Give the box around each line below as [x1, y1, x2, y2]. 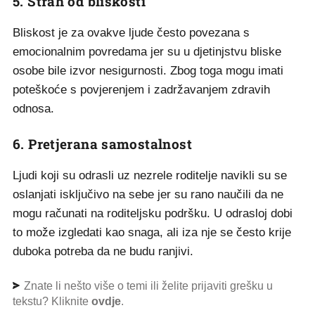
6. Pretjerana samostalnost [13, 135, 192, 153]
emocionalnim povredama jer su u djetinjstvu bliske [13, 45, 281, 58]
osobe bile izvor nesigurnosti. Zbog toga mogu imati [13, 64, 283, 77]
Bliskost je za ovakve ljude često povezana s [13, 26, 250, 39]
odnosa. [13, 102, 54, 115]
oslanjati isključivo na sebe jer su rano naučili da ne [13, 188, 283, 201]
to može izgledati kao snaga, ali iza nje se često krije [13, 226, 291, 239]
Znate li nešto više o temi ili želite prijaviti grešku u [21, 280, 273, 292]
